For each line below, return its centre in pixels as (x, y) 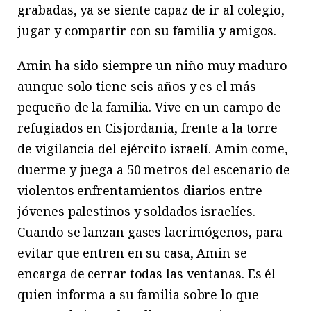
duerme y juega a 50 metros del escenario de (154, 170)
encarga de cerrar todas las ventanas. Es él (147, 274)
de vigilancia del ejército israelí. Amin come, (153, 149)
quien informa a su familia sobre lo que (138, 295)
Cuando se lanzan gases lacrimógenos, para (150, 232)
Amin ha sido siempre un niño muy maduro (152, 66)
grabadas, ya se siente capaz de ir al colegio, (151, 10)
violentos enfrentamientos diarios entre (140, 191)
